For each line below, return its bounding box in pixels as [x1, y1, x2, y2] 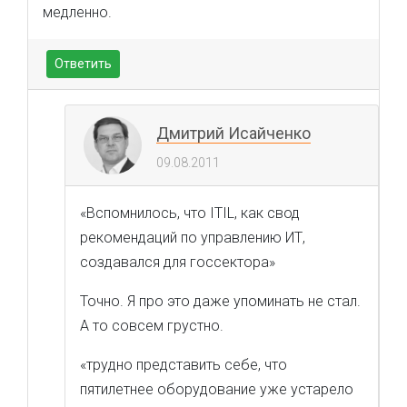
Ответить [55, 56, 112, 71]
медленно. [43, 4, 112, 21]
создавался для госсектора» [80, 253, 275, 271]
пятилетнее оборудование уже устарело [80, 381, 353, 398]
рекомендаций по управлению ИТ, [80, 229, 305, 246]
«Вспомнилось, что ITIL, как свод [80, 204, 300, 222]
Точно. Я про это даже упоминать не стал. [80, 293, 361, 310]
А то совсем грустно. [80, 317, 223, 334]
